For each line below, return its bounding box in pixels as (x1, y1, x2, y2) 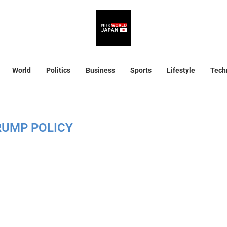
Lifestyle (167, 66, 195, 74)
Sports (130, 66, 152, 74)
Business (86, 66, 115, 74)
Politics (46, 66, 70, 74)
